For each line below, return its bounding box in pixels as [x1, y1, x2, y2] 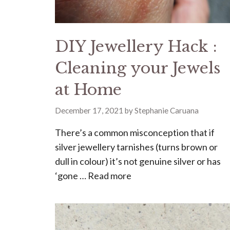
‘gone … [54, 169, 88, 181]
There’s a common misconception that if [54, 126, 215, 138]
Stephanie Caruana [134, 105, 199, 115]
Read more [87, 169, 131, 181]
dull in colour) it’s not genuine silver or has [54, 155, 221, 167]
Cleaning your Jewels [54, 59, 220, 78]
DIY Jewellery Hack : [54, 37, 217, 56]
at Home [54, 80, 122, 100]
